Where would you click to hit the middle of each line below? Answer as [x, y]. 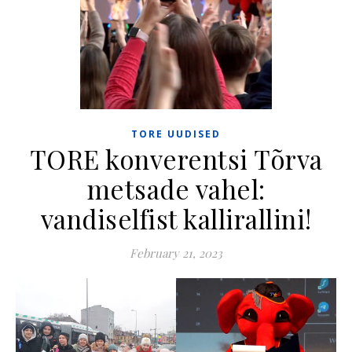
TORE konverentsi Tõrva [176, 158]
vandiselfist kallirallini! [176, 218]
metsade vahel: [176, 188]
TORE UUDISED [176, 134]
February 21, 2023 [176, 253]
